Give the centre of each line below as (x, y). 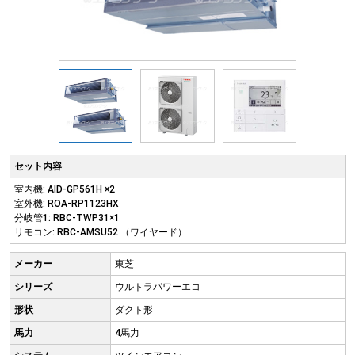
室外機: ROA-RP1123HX (66, 204)
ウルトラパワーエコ (157, 287)
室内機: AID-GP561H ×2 (64, 190)
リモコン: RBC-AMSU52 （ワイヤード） (100, 233)
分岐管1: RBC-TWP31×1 (67, 218)
